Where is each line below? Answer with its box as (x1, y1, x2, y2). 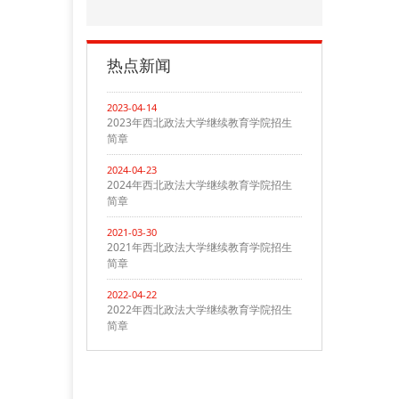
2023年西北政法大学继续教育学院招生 (107, 115, 292, 130)
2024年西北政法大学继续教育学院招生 (107, 177, 292, 192)
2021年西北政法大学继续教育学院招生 (107, 240, 292, 255)
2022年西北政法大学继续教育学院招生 (107, 302, 292, 317)
